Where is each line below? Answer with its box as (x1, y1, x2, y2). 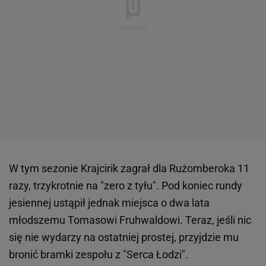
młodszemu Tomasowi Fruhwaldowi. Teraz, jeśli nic (9, 214, 251, 227)
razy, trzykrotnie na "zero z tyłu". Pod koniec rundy (9, 179, 242, 192)
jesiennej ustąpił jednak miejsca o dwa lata (9, 197, 210, 210)
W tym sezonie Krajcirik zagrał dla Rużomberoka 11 (9, 162, 249, 175)
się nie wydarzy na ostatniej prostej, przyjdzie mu (9, 231, 239, 244)
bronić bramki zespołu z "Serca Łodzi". (9, 248, 188, 261)
